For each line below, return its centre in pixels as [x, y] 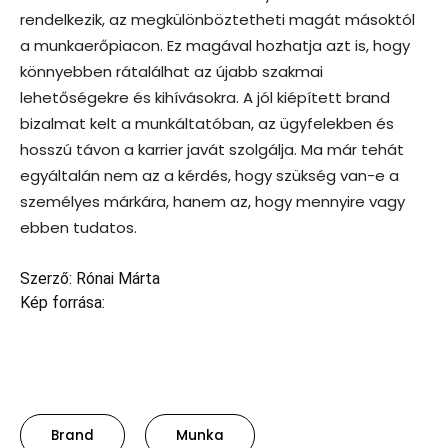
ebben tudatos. [78, 228]
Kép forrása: [62, 303]
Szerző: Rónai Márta [90, 279]
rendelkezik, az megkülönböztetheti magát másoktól [217, 20]
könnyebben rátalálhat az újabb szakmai [171, 72]
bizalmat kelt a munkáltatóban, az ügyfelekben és [207, 124]
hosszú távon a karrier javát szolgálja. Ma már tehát [212, 150]
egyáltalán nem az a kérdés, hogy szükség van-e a [209, 176]
